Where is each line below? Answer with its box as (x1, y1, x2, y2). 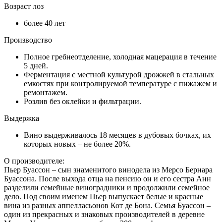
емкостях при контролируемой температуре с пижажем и (24, 79, 217, 88)
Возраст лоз (4, 1, 44, 10)
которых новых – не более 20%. (24, 139, 131, 148)
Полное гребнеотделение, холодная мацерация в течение (24, 52, 217, 61)
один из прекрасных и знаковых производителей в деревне (4, 210, 205, 219)
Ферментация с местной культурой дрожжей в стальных (24, 70, 214, 79)
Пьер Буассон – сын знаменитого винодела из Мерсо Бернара (4, 165, 213, 174)
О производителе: (4, 156, 64, 165)
